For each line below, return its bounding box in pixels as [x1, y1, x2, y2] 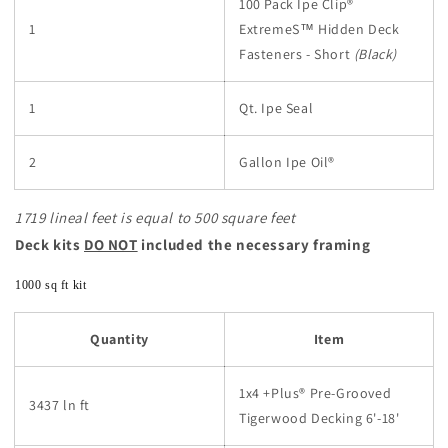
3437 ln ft [29, 395, 90, 414]
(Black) [353, 44, 398, 63]
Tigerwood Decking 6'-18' [239, 408, 400, 427]
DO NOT [84, 234, 138, 254]
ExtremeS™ [239, 19, 315, 38]
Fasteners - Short [239, 44, 354, 63]
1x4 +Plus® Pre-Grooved [239, 383, 392, 402]
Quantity [90, 329, 149, 348]
